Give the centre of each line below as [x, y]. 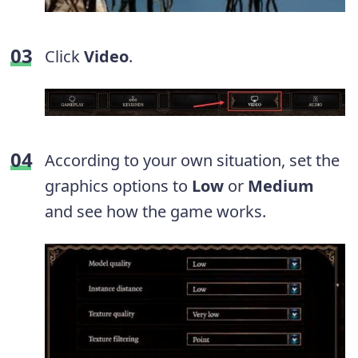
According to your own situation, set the [192, 160]
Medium [281, 185]
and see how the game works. [155, 211]
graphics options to [118, 185]
